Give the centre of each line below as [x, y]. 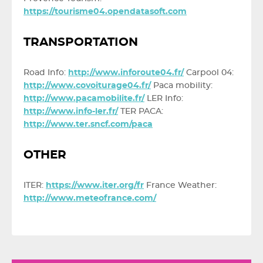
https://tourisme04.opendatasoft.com [105, 12]
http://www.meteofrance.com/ [90, 198]
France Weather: [180, 186]
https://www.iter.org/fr [95, 186]
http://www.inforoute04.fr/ [126, 73]
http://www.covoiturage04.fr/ [87, 86]
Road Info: [46, 73]
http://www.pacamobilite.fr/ [84, 99]
